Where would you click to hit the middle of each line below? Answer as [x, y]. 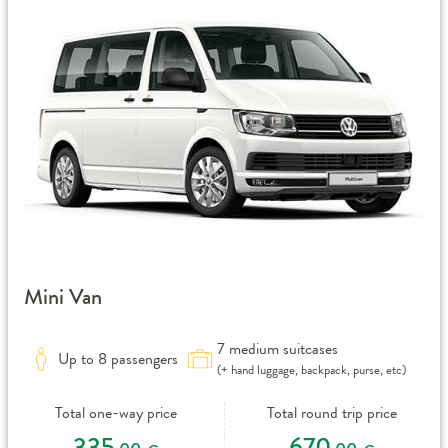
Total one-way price [115, 413]
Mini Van [63, 297]
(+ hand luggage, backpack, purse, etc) [311, 370]
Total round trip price [332, 413]
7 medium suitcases [277, 349]
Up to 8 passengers [118, 359]
